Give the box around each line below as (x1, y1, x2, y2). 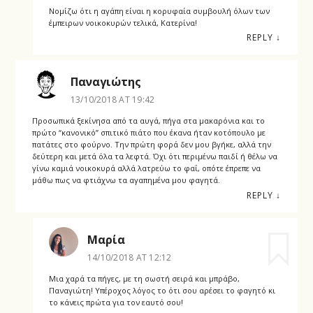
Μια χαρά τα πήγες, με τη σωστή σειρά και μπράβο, (48, 272, 240, 284)
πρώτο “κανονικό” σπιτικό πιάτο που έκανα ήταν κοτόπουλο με (31, 127, 265, 138)
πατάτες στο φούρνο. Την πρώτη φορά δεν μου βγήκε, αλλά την (31, 139, 271, 150)
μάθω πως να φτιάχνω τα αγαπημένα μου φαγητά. (31, 175, 220, 186)
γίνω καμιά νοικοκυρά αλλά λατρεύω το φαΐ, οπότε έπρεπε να (31, 163, 261, 174)
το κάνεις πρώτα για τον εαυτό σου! (48, 296, 183, 307)
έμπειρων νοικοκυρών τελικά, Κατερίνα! (48, 17, 197, 28)
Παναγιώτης (70, 74, 141, 90)
